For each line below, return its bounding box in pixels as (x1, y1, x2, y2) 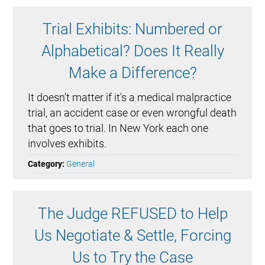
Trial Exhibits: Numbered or (43, 20, 222, 38)
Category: (28, 159, 67, 169)
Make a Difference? (68, 64, 197, 82)
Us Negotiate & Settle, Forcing (34, 227, 231, 245)
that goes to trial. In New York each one (28, 122, 209, 135)
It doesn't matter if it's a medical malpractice (28, 91, 232, 104)
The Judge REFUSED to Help (37, 205, 228, 223)
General (66, 159, 95, 169)
